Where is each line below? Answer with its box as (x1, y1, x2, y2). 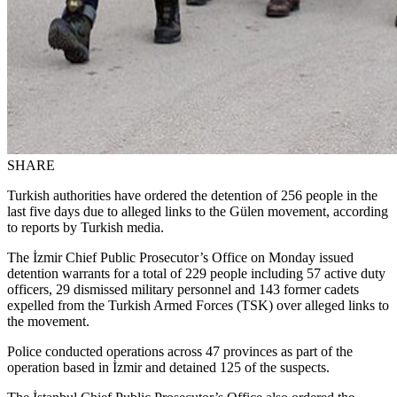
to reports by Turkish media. (7, 219, 164, 235)
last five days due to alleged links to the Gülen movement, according (7, 203, 388, 219)
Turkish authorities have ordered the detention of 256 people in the (7, 187, 378, 203)
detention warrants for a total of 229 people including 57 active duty (7, 265, 385, 281)
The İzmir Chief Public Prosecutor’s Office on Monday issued (7, 249, 354, 265)
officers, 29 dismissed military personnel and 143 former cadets (7, 281, 359, 297)
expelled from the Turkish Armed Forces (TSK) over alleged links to (7, 297, 389, 313)
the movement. (7, 313, 90, 329)
